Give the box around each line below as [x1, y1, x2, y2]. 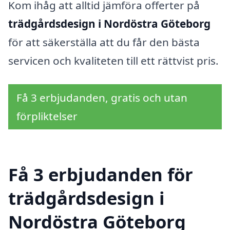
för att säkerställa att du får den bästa [8, 35, 200, 50]
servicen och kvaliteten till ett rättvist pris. [8, 53, 219, 68]
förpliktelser [16, 109, 78, 124]
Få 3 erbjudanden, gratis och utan [16, 90, 187, 105]
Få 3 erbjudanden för [8, 162, 193, 186]
